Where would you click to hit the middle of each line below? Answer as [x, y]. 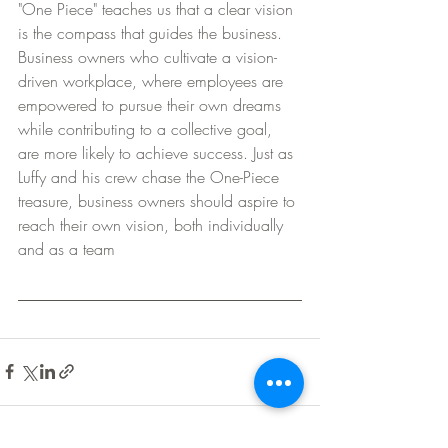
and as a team [66, 248]
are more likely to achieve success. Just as [158, 152]
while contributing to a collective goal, [147, 128]
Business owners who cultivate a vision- [147, 56]
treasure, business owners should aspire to [159, 200]
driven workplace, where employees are [153, 80]
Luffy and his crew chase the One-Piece [151, 176]
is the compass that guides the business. [152, 32]
